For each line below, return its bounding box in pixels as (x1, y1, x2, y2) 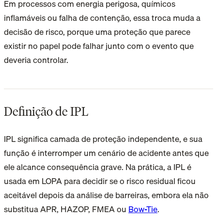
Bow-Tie (128, 202, 157, 216)
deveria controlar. (4, 53, 68, 66)
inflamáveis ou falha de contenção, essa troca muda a (4, 11, 201, 24)
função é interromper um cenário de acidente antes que (4, 146, 209, 159)
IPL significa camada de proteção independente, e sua (4, 132, 202, 145)
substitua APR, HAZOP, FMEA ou (4, 202, 128, 216)
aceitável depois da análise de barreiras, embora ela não (4, 188, 209, 201)
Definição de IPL (4, 104, 89, 119)
